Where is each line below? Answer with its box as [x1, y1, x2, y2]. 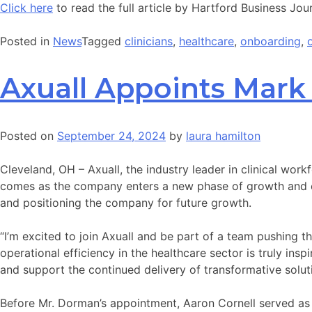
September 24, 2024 [57, 128, 166, 143]
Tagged [81, 33, 125, 48]
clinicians [125, 33, 173, 48]
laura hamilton [186, 128, 260, 143]
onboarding [240, 33, 301, 48]
